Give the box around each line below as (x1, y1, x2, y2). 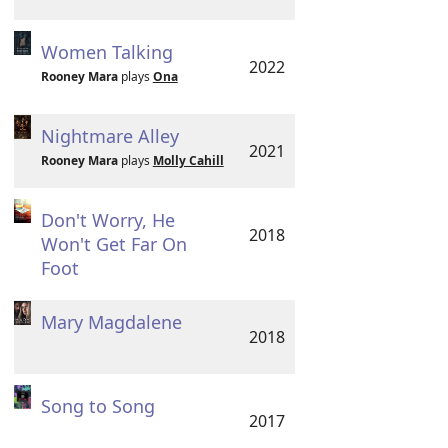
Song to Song (40, 394, 155, 418)
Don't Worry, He (40, 208, 175, 232)
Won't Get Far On (40, 232, 187, 256)
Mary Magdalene (40, 310, 182, 334)
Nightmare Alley (40, 124, 179, 148)
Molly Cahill (152, 152, 224, 169)
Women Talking (40, 40, 173, 64)
